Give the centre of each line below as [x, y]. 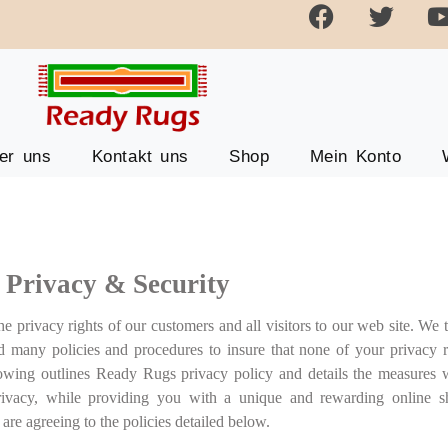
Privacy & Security [118, 283]
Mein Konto [355, 156]
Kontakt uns [140, 156]
